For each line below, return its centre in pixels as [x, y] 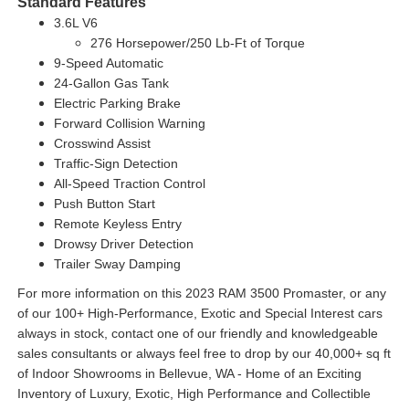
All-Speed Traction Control [129, 184]
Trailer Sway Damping [117, 264]
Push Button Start [104, 204]
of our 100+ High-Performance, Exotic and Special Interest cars [199, 314]
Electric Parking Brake [117, 104]
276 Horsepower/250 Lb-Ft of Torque [197, 43]
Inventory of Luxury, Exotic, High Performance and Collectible [194, 394]
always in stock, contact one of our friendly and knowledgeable [197, 334]
